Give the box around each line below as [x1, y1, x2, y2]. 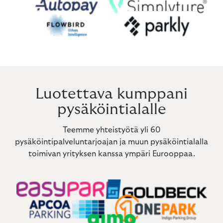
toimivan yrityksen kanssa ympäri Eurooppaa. [28, 150, 195, 158]
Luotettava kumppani [35, 86, 188, 102]
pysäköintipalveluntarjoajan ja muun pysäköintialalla [15, 138, 208, 146]
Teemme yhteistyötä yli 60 [62, 126, 161, 134]
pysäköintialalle [57, 102, 166, 117]
